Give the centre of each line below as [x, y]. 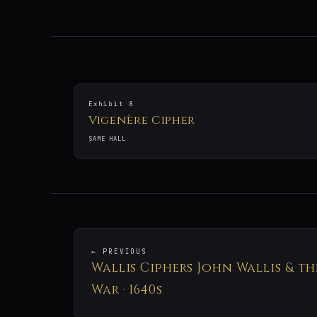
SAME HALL [107, 139]
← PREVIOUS [120, 252]
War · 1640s [127, 290]
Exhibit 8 [111, 104]
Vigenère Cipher [142, 121]
